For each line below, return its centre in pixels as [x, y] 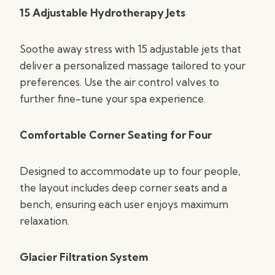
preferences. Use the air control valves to [119, 82]
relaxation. [45, 221]
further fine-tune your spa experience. [113, 99]
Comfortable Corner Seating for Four [116, 135]
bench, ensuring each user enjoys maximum [124, 204]
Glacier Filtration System [84, 257]
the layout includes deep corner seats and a [123, 188]
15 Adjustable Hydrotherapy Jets [103, 13]
